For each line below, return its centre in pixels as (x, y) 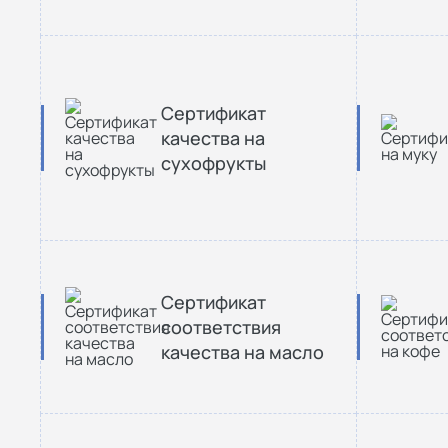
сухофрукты (213, 162)
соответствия (221, 326)
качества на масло (242, 351)
